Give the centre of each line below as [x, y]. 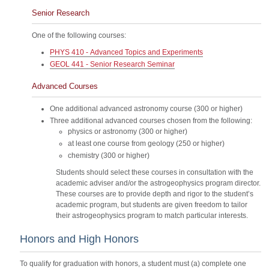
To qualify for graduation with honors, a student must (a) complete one [133, 264]
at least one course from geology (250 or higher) [146, 144]
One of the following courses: [79, 35]
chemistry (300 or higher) [109, 156]
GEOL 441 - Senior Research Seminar [112, 64]
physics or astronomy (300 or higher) [128, 131]
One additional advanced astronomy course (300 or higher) [146, 109]
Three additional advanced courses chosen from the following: [151, 121]
